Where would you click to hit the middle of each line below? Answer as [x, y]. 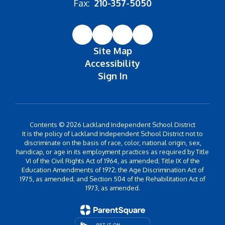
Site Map [113, 51]
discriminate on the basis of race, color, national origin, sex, [113, 143]
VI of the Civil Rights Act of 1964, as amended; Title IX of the [113, 161]
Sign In [113, 76]
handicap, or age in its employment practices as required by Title [113, 152]
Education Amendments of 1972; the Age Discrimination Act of [113, 170]
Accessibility [113, 63]
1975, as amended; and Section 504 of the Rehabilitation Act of [113, 179]
